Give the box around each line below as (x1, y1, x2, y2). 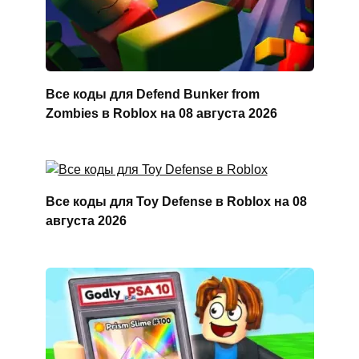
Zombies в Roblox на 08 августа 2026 (45, 106, 277, 120)
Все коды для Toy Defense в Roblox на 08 (45, 194, 307, 208)
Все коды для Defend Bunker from (45, 87, 260, 101)
